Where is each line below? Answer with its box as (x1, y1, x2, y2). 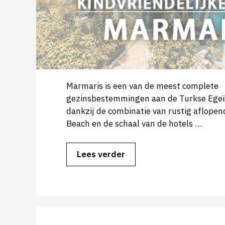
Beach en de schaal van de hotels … (66, 118, 202, 129)
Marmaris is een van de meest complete (66, 80, 218, 91)
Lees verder (77, 149, 125, 160)
